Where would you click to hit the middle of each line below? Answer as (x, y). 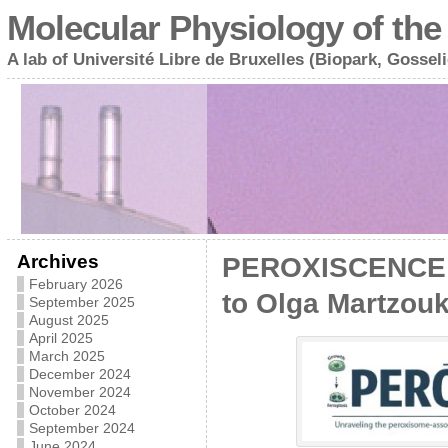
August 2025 (68, 320)
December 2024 (79, 374)
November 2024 (79, 392)
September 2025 (81, 302)
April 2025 (60, 338)
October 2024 (72, 410)
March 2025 (66, 356)
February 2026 (75, 284)
